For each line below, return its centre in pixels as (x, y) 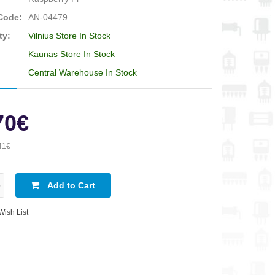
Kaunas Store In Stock (72, 54)
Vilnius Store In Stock (70, 36)
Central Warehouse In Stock (83, 72)
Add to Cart (71, 185)
